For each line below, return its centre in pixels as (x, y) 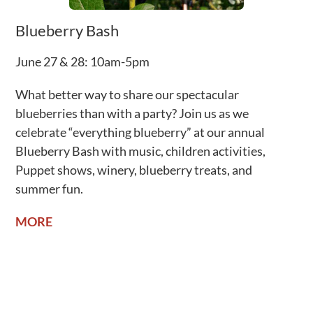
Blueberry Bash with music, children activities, (141, 151)
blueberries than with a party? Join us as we (132, 113)
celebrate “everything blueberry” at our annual (140, 132)
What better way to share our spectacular (128, 94)
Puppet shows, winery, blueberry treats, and (134, 169)
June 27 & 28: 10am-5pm (83, 61)
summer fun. (50, 188)
